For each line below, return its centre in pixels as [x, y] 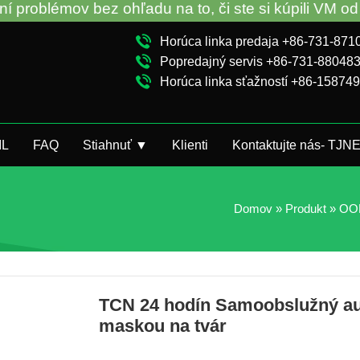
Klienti [190, 145]
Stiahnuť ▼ [115, 145]
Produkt [306, 209]
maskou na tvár [163, 326]
